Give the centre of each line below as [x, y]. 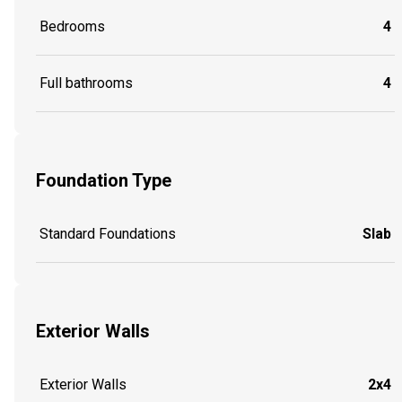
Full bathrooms [86, 83]
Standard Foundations [108, 233]
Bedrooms [72, 26]
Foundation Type [104, 181]
